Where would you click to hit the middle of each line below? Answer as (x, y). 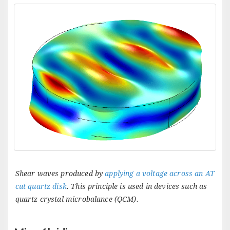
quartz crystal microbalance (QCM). (77, 199)
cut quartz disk (41, 186)
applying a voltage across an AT (160, 173)
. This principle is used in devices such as (137, 186)
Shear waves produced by (60, 173)
